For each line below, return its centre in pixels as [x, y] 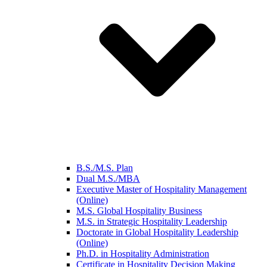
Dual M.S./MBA [108, 178]
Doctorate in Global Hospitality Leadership [157, 232]
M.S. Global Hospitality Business [139, 211]
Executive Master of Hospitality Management [162, 189]
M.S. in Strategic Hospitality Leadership [152, 221]
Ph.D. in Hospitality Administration [143, 254]
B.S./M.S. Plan [105, 168]
